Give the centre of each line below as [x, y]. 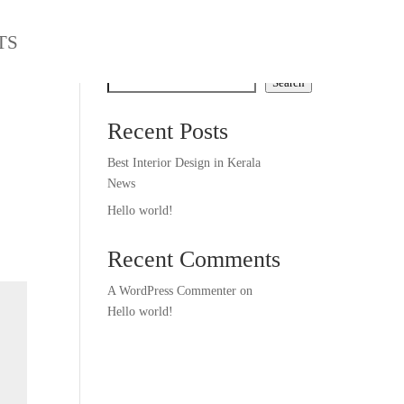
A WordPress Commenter [172, 291]
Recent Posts [168, 131]
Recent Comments [194, 259]
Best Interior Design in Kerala [184, 163]
